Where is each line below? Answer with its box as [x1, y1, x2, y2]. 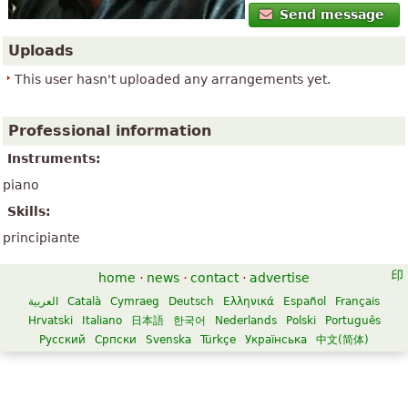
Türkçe [200, 333, 236, 347]
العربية [28, 295, 58, 309]
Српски [95, 333, 137, 347]
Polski [285, 314, 316, 328]
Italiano [81, 314, 122, 328]
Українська [245, 333, 307, 347]
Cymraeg [110, 295, 159, 309]
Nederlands [214, 314, 277, 328]
